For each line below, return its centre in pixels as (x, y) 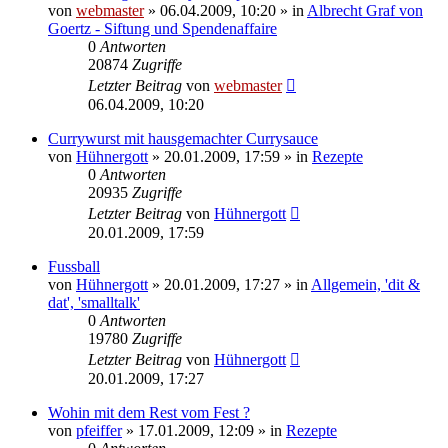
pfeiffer (99, 430)
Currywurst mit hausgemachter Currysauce (183, 138)
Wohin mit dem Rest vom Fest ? (149, 412)
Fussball (74, 266)
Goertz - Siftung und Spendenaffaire (162, 28)
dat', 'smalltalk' (94, 302)
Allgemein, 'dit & (365, 284)
